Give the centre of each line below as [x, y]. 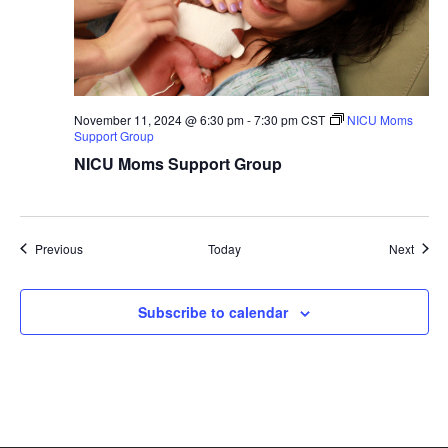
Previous [58, 248]
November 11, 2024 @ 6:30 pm [158, 119]
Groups [101, 247]
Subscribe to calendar [213, 311]
